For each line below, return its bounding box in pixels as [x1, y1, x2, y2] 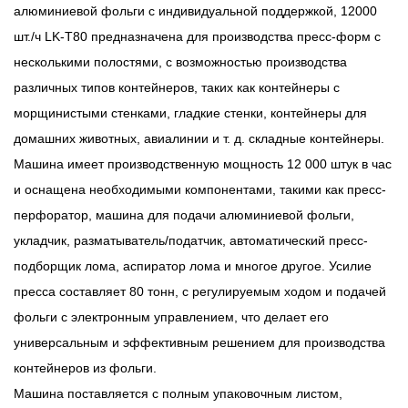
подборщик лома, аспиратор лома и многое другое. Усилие [14, 258, 372, 273]
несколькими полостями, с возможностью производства [14, 54, 347, 69]
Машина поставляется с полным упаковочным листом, [14, 385, 342, 401]
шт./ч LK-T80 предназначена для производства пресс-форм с [14, 28, 381, 44]
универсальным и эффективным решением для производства [14, 334, 385, 350]
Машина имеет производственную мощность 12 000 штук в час [14, 156, 392, 171]
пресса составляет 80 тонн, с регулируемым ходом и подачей [14, 283, 386, 299]
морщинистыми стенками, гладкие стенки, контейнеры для [14, 105, 367, 120]
